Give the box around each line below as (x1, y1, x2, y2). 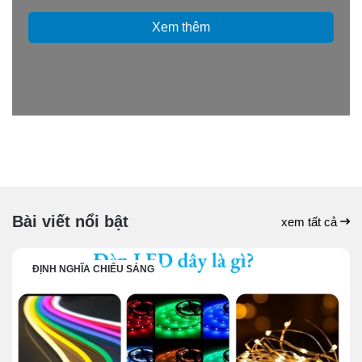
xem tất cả (281, 214, 340, 229)
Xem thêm (152, 20, 210, 35)
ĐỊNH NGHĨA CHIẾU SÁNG (32, 263, 154, 276)
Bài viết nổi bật (12, 213, 128, 231)
